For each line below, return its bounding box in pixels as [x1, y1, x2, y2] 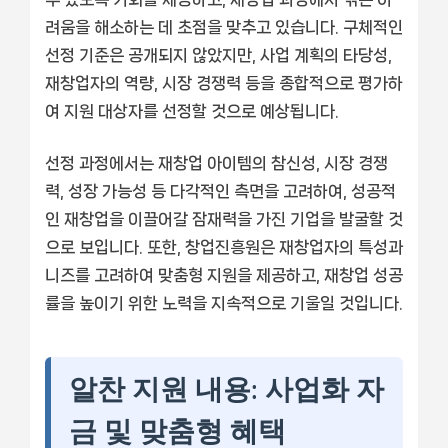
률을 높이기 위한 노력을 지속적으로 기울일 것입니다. [45, 293, 403, 312]
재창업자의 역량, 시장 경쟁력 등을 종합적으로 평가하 [45, 73, 403, 92]
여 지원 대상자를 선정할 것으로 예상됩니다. [45, 101, 339, 120]
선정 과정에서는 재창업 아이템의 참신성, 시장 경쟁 [45, 153, 388, 172]
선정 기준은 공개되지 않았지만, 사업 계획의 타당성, [45, 45, 392, 64]
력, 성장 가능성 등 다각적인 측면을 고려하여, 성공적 [45, 181, 396, 200]
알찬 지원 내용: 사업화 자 [69, 373, 384, 405]
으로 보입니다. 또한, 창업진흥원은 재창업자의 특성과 [45, 237, 403, 256]
